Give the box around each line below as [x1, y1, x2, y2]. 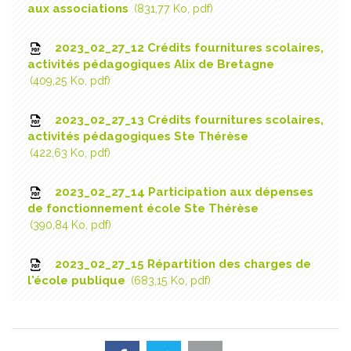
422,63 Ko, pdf [33, 146, 107, 159]
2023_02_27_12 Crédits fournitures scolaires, [51, 40, 324, 55]
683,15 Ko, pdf [134, 273, 208, 287]
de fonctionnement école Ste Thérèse [27, 201, 259, 215]
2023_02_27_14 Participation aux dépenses [51, 184, 313, 199]
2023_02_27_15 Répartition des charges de [51, 256, 311, 271]
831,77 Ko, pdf [137, 2, 210, 15]
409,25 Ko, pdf [33, 74, 107, 87]
